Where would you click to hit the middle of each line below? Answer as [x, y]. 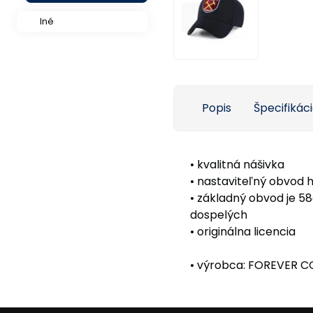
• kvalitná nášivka [237, 165]
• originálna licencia [243, 232]
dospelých [219, 215]
